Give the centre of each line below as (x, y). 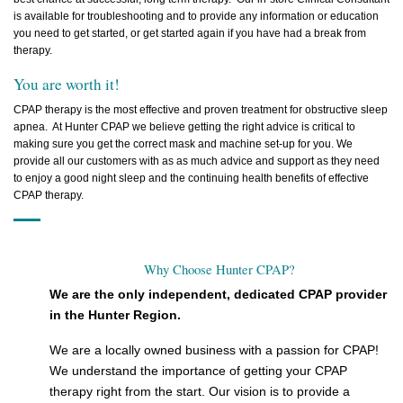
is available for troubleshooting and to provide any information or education (196, 17)
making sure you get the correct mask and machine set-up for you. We (183, 144)
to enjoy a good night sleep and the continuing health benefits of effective (191, 179)
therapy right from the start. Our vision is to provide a (200, 392)
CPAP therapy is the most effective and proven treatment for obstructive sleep (201, 110)
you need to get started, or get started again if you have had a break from (190, 34)
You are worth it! (67, 84)
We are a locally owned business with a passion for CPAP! (216, 350)
